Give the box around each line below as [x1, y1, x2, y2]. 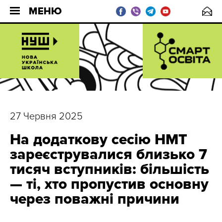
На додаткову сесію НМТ [10, 130, 187, 149]
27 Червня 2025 [10, 111, 83, 122]
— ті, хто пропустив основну [10, 175, 209, 193]
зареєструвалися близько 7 [10, 145, 207, 164]
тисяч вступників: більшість [10, 160, 209, 178]
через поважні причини [10, 190, 179, 208]
